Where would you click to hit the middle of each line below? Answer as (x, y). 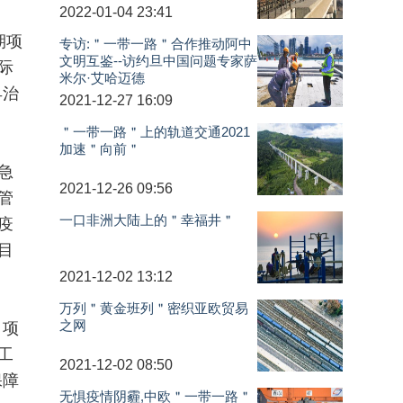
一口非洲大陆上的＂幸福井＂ (148, 219)
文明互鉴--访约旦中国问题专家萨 (159, 60)
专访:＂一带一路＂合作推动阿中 (156, 43)
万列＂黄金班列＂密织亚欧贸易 (154, 308)
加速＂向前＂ (100, 148)
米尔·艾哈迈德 (103, 77)
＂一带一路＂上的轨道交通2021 (155, 131)
